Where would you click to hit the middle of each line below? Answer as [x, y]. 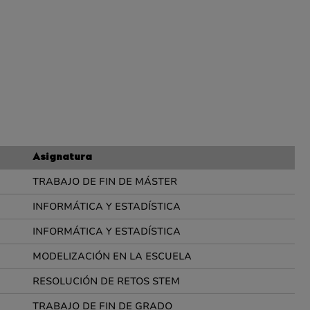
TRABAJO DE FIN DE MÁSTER [105, 182]
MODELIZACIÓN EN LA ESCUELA [112, 256]
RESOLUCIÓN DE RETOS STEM [106, 281]
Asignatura [62, 158]
